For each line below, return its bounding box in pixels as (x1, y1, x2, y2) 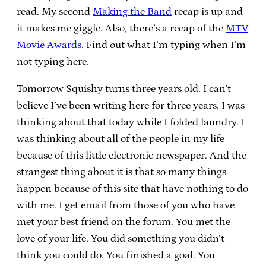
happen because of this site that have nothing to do (17, 182, 248, 195)
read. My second (17, 5, 93, 18)
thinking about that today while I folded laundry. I (17, 116, 245, 128)
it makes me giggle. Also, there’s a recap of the (17, 22, 226, 34)
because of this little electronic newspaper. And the (17, 149, 246, 161)
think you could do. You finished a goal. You (17, 249, 215, 261)
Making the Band (93, 5, 172, 18)
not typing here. (17, 55, 89, 68)
